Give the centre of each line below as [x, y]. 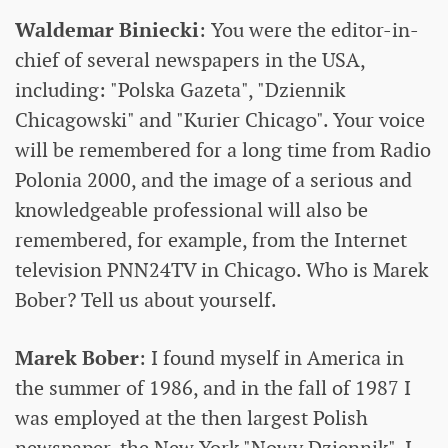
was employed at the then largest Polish [191, 417]
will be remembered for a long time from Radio [223, 149]
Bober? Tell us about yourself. [146, 299]
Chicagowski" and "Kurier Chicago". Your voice [220, 119]
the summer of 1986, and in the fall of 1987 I [213, 387]
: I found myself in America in [271, 357]
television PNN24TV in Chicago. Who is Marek [221, 269]
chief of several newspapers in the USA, [190, 59]
